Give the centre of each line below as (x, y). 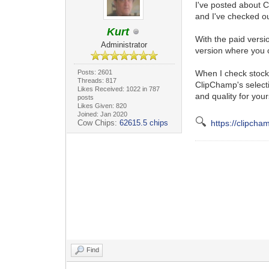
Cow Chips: (98, 122)
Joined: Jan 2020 (102, 114)
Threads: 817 (97, 80)
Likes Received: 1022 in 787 (118, 89)
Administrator (124, 44)
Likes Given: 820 (102, 105)
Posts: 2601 (95, 72)
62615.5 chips (144, 122)
